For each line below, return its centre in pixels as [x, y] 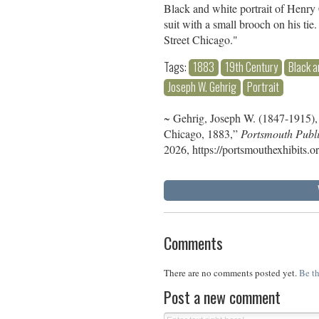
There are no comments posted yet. [231, 272]
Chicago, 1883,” [202, 133]
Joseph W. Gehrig [202, 87]
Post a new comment [222, 297]
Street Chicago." [201, 39]
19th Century [251, 67]
